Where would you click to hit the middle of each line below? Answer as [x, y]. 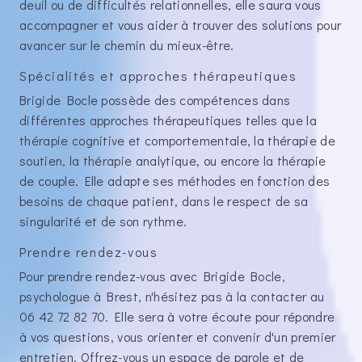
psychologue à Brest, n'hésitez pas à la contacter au [172, 296]
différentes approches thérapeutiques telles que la [168, 120]
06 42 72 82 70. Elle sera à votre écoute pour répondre [177, 316]
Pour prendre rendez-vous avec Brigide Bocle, [153, 276]
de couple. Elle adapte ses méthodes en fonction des [175, 180]
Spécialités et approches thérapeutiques [158, 75]
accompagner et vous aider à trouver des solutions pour [181, 24]
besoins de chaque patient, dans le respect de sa [164, 200]
